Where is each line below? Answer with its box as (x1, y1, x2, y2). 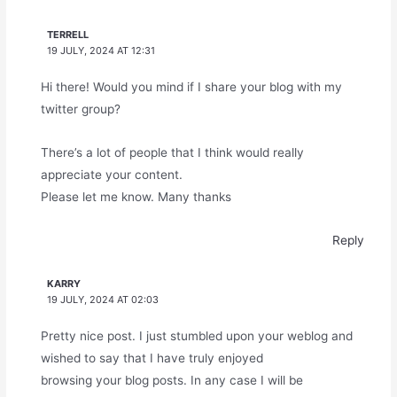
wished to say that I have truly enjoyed (40, 351, 263, 366)
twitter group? (40, 102, 121, 117)
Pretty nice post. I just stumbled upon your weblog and (40, 329, 353, 344)
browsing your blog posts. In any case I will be (40, 373, 303, 388)
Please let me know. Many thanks (40, 189, 231, 204)
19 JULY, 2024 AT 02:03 (47, 293, 160, 307)
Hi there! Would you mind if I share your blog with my (40, 80, 342, 95)
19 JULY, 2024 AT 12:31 (47, 43, 156, 57)
